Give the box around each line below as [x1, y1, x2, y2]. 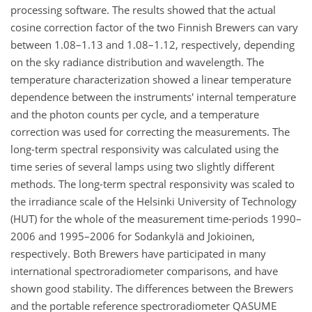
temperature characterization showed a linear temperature [10, 72, 291, 86]
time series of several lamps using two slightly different [10, 159, 274, 173]
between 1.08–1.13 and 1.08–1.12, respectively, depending [10, 37, 295, 52]
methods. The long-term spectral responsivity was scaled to [10, 176, 295, 191]
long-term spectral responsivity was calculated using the [10, 141, 279, 156]
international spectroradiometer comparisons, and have [10, 263, 278, 278]
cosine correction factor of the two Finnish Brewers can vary [10, 19, 298, 34]
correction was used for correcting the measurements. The [10, 124, 290, 139]
